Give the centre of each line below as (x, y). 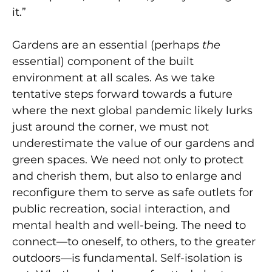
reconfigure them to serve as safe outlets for (133, 192)
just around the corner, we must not (110, 127)
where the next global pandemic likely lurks (132, 110)
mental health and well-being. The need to (129, 225)
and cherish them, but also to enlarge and (127, 176)
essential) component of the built (103, 61)
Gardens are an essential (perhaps (107, 45)
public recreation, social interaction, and (121, 209)
